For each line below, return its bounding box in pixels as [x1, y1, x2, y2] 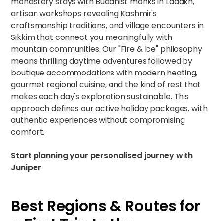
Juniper [11, 162, 41, 173]
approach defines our [11, 103, 94, 114]
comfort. [11, 126, 45, 138]
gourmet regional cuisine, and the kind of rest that [11, 79, 201, 90]
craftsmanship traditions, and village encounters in [11, 20, 204, 31]
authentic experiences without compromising [11, 114, 185, 126]
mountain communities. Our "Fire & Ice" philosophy [11, 43, 202, 55]
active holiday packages [93, 103, 188, 114]
